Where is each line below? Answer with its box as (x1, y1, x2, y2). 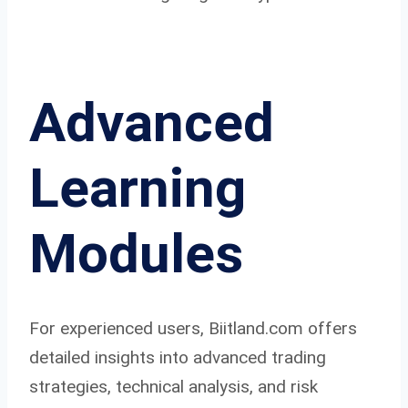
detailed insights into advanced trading (29, 346, 326, 368)
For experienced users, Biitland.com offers (29, 317, 357, 339)
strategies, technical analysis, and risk (29, 375, 318, 397)
